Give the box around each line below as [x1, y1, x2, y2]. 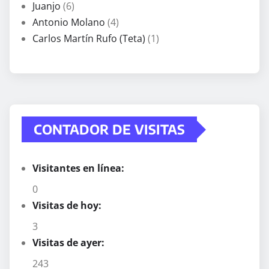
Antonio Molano [32, 16, 105, 29]
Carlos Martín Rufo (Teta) [32, 32, 145, 46]
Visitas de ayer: [32, 236, 107, 250]
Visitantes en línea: [32, 162, 127, 175]
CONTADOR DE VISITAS [34, 121, 185, 138]
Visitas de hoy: [32, 199, 104, 213]
